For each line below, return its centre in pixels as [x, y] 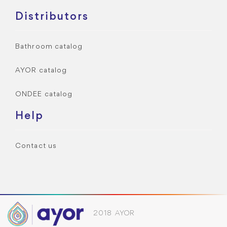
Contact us [36, 146]
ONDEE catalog [44, 95]
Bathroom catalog [49, 47]
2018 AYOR [113, 214]
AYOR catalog [41, 71]
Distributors [52, 17]
